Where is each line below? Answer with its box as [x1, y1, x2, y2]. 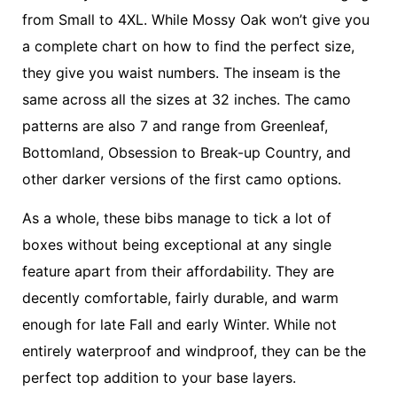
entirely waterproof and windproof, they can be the [22, 341, 366, 360]
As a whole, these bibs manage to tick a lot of [22, 208, 331, 227]
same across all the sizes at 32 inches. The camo [22, 90, 351, 108]
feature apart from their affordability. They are [22, 261, 334, 280]
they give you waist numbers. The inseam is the [22, 63, 340, 82]
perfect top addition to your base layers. [22, 368, 296, 386]
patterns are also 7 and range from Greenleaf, [22, 116, 328, 135]
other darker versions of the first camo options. [22, 169, 341, 188]
